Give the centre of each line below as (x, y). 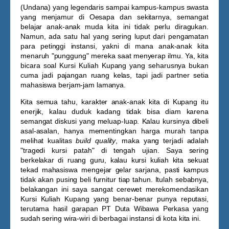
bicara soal (40, 65)
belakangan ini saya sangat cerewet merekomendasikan (114, 189)
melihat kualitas (48, 141)
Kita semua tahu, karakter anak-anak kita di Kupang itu (114, 102)
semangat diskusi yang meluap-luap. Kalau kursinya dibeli (114, 121)
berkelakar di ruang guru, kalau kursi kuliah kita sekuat (114, 160)
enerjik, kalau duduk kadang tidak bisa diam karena (114, 111)
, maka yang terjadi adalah (162, 141)
